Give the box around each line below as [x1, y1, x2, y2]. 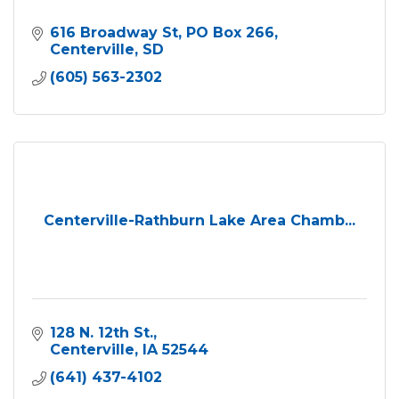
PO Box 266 [186, 23, 274, 41]
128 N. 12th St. [50, 323, 153, 341]
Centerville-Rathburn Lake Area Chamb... [44, 211, 355, 229]
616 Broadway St [50, 23, 178, 41]
